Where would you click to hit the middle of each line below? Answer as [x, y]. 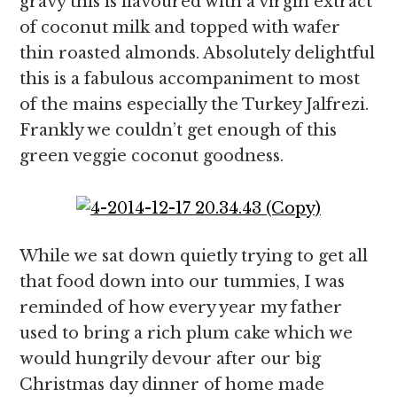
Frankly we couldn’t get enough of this [179, 130]
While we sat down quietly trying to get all [194, 256]
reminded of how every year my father [181, 307]
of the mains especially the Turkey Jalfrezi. [195, 105]
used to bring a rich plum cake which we [187, 333]
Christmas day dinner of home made [172, 385]
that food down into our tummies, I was [183, 282]
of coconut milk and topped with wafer [180, 27]
